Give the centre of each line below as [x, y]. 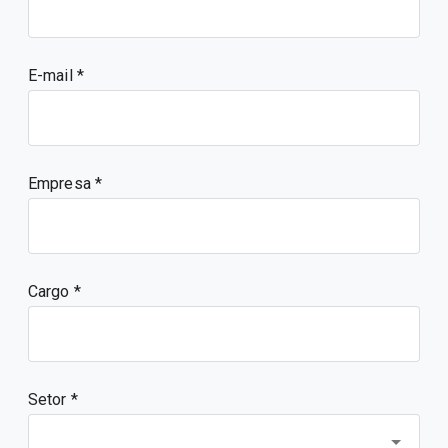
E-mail [52, 75]
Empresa [61, 183]
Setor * [53, 399]
